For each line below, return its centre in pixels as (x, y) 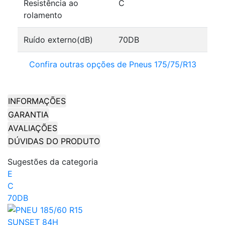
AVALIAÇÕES (33, 128)
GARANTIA (28, 115)
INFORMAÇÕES (37, 101)
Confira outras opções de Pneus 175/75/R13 (113, 64)
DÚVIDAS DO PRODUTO (54, 141)
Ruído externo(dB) (58, 39)
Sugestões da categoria (53, 162)
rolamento (43, 15)
